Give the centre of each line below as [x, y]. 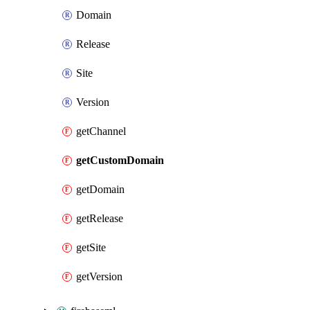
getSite [91, 247]
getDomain [100, 189]
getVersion [99, 276]
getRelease [100, 218]
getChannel [101, 131]
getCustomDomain [120, 160]
